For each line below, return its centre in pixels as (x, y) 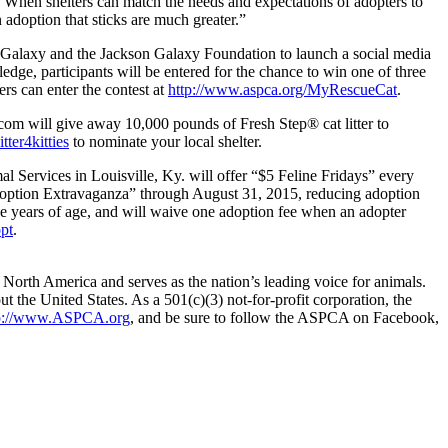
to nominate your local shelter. (165, 141)
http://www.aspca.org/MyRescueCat (282, 89)
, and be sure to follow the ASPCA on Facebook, (284, 317)
